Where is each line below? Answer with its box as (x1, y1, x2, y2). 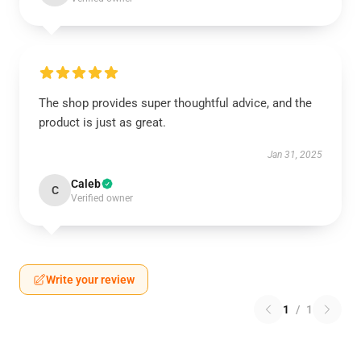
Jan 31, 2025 (268, 149, 322, 160)
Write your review (46, 273, 135, 286)
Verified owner (71, 193, 133, 204)
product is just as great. (39, 115, 166, 130)
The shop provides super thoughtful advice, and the (39, 96, 312, 110)
